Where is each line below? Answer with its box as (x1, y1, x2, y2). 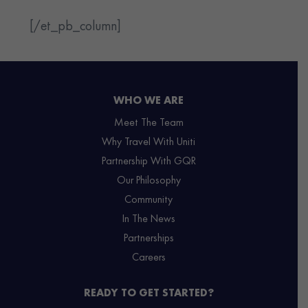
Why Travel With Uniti (102, 136, 196, 148)
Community (124, 194, 173, 206)
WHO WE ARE (113, 95, 184, 107)
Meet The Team (113, 117, 184, 129)
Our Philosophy (116, 175, 181, 186)
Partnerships (123, 232, 174, 244)
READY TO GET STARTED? (83, 287, 214, 299)
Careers (131, 252, 166, 263)
